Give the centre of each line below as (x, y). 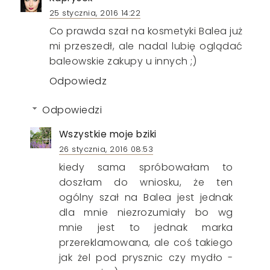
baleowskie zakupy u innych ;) (123, 61)
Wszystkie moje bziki (108, 134)
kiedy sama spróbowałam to (146, 168)
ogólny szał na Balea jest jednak (146, 198)
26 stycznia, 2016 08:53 (106, 149)
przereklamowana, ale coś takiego (146, 243)
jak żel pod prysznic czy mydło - (146, 258)
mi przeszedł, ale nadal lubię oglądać (146, 46)
